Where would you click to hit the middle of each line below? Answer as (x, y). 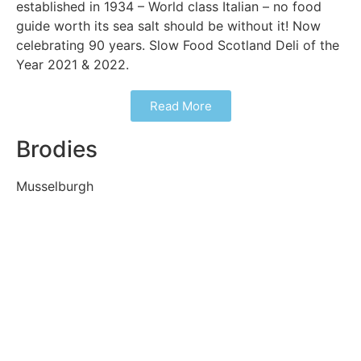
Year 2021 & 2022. (73, 64)
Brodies (57, 149)
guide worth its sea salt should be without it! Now (168, 25)
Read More (180, 106)
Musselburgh (55, 186)
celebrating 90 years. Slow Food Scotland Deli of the (178, 45)
